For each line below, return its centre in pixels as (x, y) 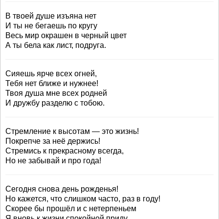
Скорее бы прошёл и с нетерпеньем (71, 208)
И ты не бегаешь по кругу (51, 26)
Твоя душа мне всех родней (56, 93)
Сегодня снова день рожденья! (62, 189)
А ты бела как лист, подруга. (56, 45)
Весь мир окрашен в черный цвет (66, 35)
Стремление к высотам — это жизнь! (72, 131)
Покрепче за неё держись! (53, 141)
